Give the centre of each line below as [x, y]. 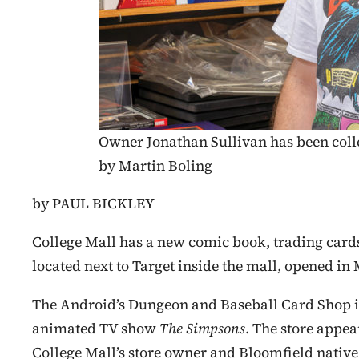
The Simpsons [202, 328]
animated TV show [96, 328]
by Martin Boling [155, 165]
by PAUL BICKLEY [93, 204]
